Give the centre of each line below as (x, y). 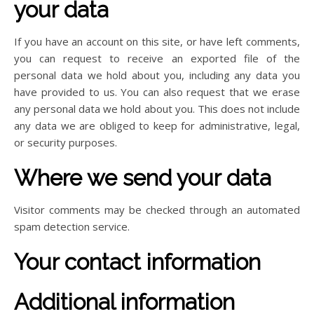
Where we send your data (143, 178)
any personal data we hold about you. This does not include (157, 109)
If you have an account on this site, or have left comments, (157, 42)
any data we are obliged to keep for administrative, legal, (157, 126)
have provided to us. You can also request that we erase (157, 92)
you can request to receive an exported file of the (157, 59)
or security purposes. (66, 143)
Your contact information (138, 262)
